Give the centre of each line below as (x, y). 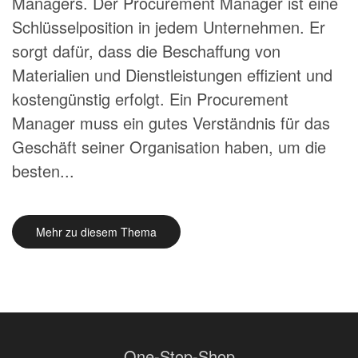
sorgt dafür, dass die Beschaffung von (146, 51)
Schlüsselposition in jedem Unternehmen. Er (169, 27)
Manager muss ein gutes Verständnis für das (171, 123)
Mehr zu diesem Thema (96, 232)
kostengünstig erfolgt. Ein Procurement (150, 99)
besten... (43, 171)
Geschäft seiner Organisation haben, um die (169, 147)
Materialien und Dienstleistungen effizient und (172, 75)
